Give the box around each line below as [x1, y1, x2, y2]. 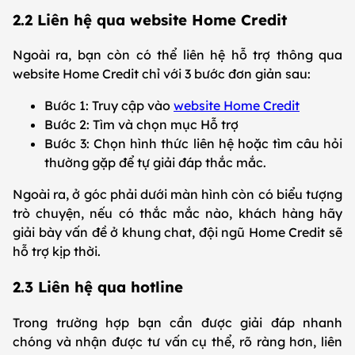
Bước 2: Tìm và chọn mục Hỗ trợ [44, 116, 242, 133]
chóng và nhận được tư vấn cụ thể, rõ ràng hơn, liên [13, 333, 342, 349]
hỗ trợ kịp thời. [13, 243, 104, 260]
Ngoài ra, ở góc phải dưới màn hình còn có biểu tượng [13, 186, 342, 203]
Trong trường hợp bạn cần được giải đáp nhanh [13, 314, 342, 330]
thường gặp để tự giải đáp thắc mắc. [44, 155, 269, 171]
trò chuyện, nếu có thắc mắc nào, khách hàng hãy [13, 205, 342, 222]
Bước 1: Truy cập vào [44, 97, 174, 114]
